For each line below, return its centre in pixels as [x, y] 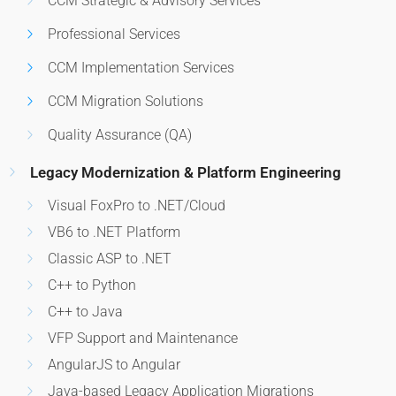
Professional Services [114, 34]
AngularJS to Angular [114, 364]
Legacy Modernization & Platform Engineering [185, 172]
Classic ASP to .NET [109, 258]
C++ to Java [85, 311]
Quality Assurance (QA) [119, 134]
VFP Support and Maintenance [142, 338]
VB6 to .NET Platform [114, 232]
